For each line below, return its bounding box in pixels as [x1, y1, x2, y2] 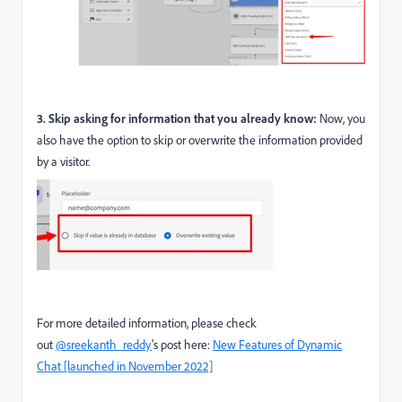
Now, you [319, 110, 365, 127]
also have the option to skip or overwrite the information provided [37, 132, 363, 148]
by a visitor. [37, 153, 92, 170]
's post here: [152, 336, 213, 353]
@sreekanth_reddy [56, 336, 152, 353]
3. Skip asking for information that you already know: [37, 110, 319, 127]
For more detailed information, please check [37, 315, 257, 331]
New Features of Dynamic [213, 336, 342, 353]
